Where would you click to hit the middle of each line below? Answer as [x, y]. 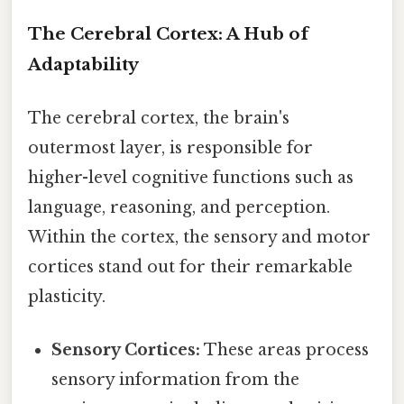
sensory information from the [176, 380]
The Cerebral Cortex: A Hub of [168, 33]
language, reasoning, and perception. [179, 208]
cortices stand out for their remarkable [190, 267]
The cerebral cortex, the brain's [159, 119]
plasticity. [67, 297]
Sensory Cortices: [126, 350]
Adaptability [83, 64]
